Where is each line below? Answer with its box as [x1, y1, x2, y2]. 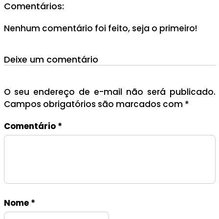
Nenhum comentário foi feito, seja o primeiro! [3, 22, 197, 35]
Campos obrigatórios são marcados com [3, 98, 185, 110]
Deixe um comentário [3, 53, 98, 66]
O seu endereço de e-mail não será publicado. [3, 86, 216, 98]
